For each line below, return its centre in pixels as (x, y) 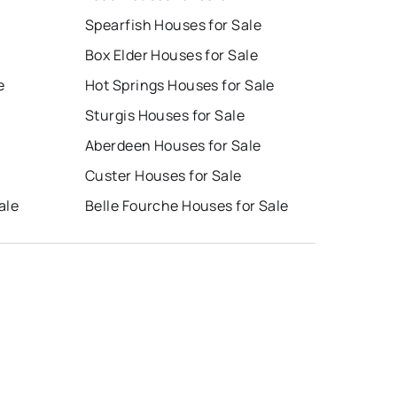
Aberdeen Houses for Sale (173, 145)
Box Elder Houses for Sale (171, 54)
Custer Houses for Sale (163, 175)
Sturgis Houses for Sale (165, 115)
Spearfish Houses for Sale (173, 24)
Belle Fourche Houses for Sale (187, 205)
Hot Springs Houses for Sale (180, 85)
